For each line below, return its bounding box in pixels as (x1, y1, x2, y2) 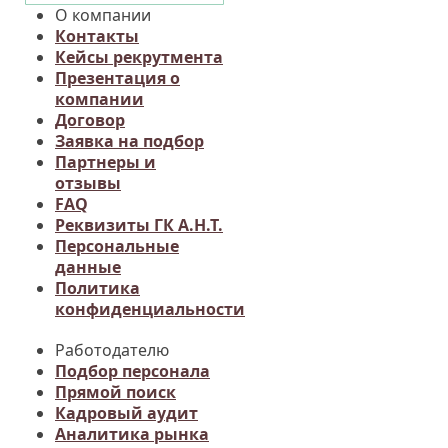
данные (55, 256, 121, 279)
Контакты (55, 25, 139, 48)
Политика (55, 277, 140, 300)
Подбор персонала (55, 360, 210, 383)
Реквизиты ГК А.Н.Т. (55, 214, 223, 237)
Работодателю (55, 339, 169, 362)
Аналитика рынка (55, 423, 209, 446)
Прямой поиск (55, 381, 176, 404)
